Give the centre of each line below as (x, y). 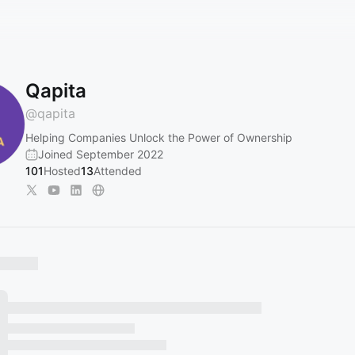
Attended (118, 171)
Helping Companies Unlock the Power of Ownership (159, 137)
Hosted (62, 171)
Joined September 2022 (101, 154)
